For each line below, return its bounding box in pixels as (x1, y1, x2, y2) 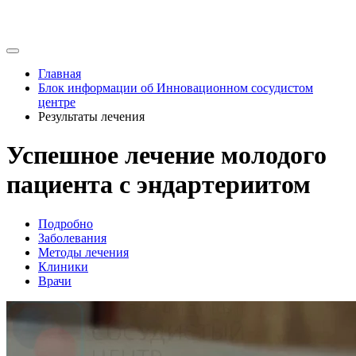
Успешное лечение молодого (6, 141, 327, 170)
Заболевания (38, 230, 106, 245)
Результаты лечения (38, 110, 145, 123)
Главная (38, 67, 81, 80)
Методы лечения (38, 245, 129, 259)
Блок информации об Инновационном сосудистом (38, 81, 313, 95)
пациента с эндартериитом (6, 170, 311, 199)
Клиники (38, 259, 88, 273)
